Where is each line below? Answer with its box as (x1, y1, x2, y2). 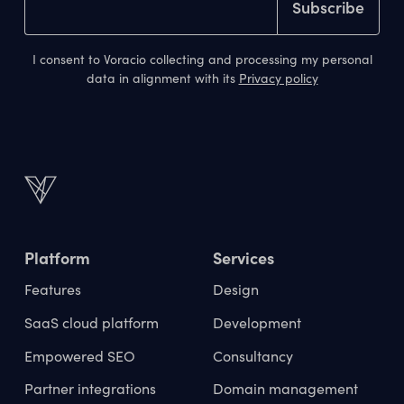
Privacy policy (238, 69, 318, 87)
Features (23, 279, 81, 298)
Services (213, 246, 274, 270)
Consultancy (213, 345, 293, 365)
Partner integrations (23, 379, 156, 399)
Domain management (213, 379, 358, 399)
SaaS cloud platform (23, 312, 159, 332)
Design (213, 279, 259, 298)
